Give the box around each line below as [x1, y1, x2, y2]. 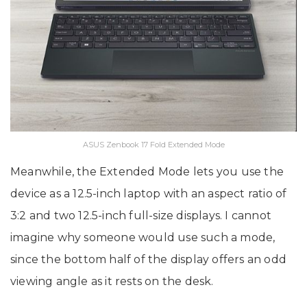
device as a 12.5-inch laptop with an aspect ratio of [10, 186, 287, 200]
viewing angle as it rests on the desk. [10, 274, 225, 288]
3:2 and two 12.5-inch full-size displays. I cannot [10, 208, 272, 222]
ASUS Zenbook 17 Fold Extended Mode [82, 139, 225, 149]
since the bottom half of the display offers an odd [10, 252, 287, 266]
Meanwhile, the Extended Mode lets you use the [10, 164, 284, 178]
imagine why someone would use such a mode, [10, 230, 275, 244]
